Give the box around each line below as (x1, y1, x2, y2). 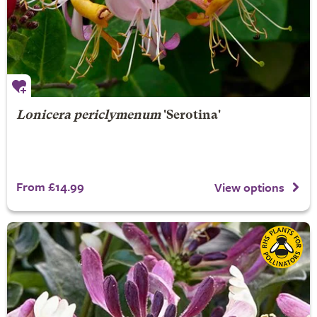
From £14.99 (16, 177, 84, 195)
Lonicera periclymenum (16, 109, 161, 122)
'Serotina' (160, 109, 221, 122)
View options (214, 178, 284, 197)
